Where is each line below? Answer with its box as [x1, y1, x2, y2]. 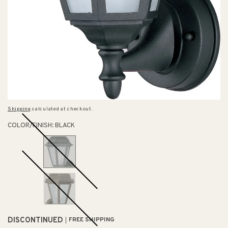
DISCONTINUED [8, 215, 63, 225]
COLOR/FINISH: [8, 121, 55, 130]
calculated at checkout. [31, 105, 93, 112]
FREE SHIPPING [69, 215, 115, 224]
